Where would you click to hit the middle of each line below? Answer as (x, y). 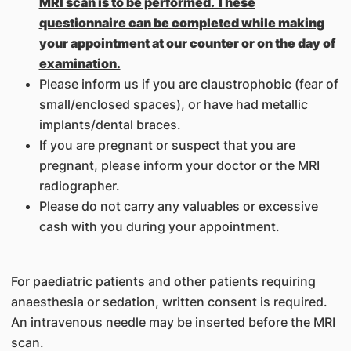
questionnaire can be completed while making (181, 23)
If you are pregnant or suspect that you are (167, 145)
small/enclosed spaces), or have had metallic (173, 104)
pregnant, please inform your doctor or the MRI (179, 165)
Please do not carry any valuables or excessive (178, 206)
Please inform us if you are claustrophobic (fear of (188, 84)
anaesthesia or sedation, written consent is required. (169, 302)
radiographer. (79, 186)
